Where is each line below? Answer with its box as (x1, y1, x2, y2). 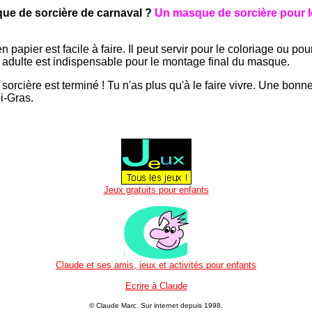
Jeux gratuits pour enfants (103, 185, 209, 195)
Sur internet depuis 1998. (139, 302, 223, 309)
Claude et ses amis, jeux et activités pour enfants (56, 260, 256, 270)
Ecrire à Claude (125, 281, 187, 291)
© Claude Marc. (89, 302, 139, 309)
